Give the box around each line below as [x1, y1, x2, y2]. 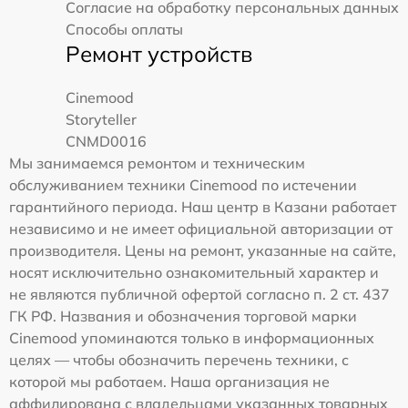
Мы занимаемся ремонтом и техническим [9, 154, 305, 172]
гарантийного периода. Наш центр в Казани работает [9, 198, 396, 216]
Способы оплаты [66, 20, 183, 38]
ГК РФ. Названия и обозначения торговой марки [9, 307, 357, 325]
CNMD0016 [66, 132, 147, 150]
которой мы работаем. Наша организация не [9, 372, 330, 391]
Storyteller [66, 110, 137, 128]
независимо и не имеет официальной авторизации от [9, 219, 393, 238]
